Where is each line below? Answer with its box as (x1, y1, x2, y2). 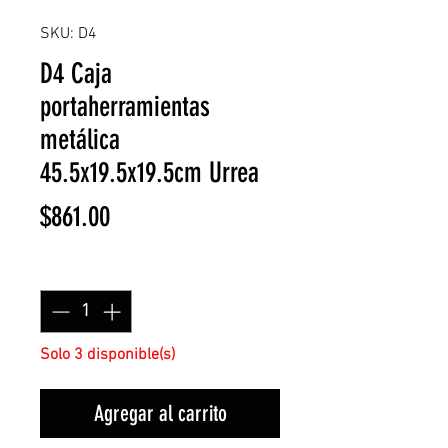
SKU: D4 (40, 24, 97, 44)
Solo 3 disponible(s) (40, 345, 175, 365)
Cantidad (40, 260, 108, 281)
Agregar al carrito (93, 400, 227, 427)
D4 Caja (40, 57, 112, 90)
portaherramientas (40, 90, 210, 123)
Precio (109, 199, 166, 232)
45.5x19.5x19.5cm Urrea (40, 156, 259, 189)
